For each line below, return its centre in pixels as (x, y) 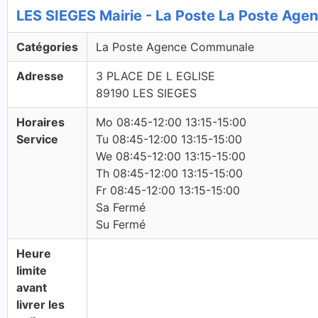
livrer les (40, 305)
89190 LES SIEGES (146, 93)
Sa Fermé (121, 207)
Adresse (40, 76)
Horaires (40, 122)
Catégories (47, 47)
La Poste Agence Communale (175, 47)
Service (37, 139)
